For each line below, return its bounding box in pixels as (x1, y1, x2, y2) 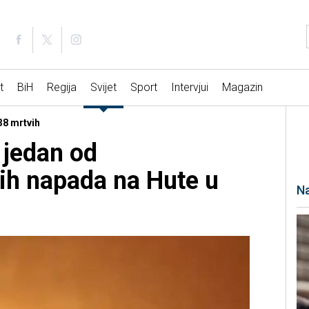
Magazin (221, 81, 263, 94)
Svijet (90, 81, 117, 94)
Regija (46, 81, 77, 94)
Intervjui (170, 81, 208, 94)
